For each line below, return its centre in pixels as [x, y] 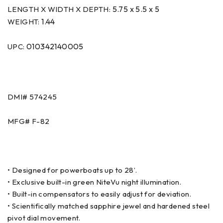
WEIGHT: [25, 22]
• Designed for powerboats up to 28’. [72, 170]
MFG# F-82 [29, 121]
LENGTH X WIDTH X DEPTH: [60, 9]
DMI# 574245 [32, 97]
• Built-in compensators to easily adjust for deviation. [99, 194]
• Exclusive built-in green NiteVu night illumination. [95, 182]
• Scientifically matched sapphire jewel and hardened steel [109, 206]
